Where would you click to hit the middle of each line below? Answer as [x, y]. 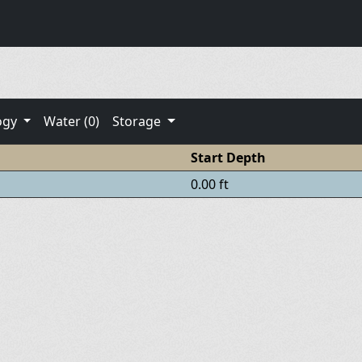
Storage [139, 121]
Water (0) [72, 121]
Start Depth [228, 157]
